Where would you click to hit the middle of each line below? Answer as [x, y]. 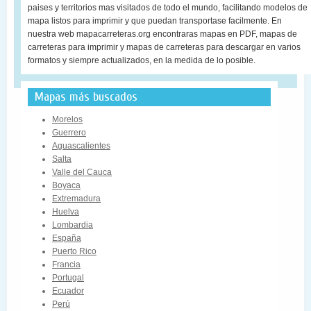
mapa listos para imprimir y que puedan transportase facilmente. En [155, 21]
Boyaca [66, 185]
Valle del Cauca [82, 172]
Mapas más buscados [86, 97]
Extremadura [76, 199]
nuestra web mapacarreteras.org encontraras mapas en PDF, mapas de [162, 34]
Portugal [68, 278]
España [67, 238]
